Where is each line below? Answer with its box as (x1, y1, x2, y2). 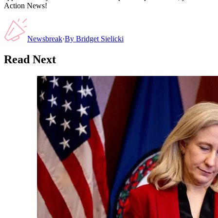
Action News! (4, 1, 47, 10)
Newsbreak (27, 34, 62, 43)
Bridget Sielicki (76, 34, 124, 43)
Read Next (4, 53, 56, 66)
